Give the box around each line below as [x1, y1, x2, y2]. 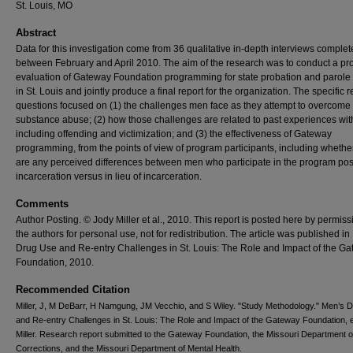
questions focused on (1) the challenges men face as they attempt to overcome [16, 100, 351, 111]
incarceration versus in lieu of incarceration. [16, 171, 202, 182]
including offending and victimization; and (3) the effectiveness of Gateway [16, 128, 332, 139]
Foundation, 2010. [16, 257, 94, 268]
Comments [16, 198, 69, 210]
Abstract [16, 27, 56, 39]
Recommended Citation [16, 284, 130, 295]
